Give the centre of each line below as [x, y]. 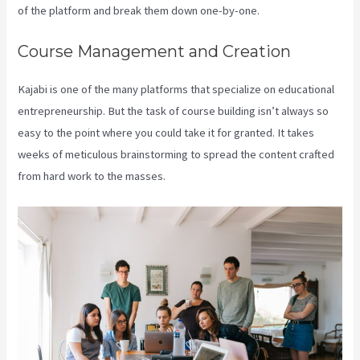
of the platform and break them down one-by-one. [139, 10]
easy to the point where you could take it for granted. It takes [166, 133]
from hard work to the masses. [93, 176]
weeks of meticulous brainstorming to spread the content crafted [176, 155]
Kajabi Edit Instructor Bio [229, 176]
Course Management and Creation [155, 52]
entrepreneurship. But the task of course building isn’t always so [174, 111]
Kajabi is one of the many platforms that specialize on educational [176, 90]
